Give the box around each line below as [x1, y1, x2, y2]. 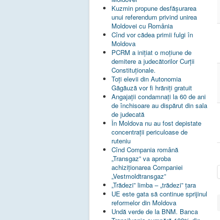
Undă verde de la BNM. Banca [111, 207, 198, 217]
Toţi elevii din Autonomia [111, 74, 181, 84]
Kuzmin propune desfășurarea [111, 3, 196, 13]
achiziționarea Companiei [111, 163, 183, 172]
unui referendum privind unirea [111, 12, 197, 22]
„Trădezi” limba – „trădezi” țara [111, 180, 196, 190]
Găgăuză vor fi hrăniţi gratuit [111, 83, 192, 93]
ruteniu [111, 136, 131, 146]
